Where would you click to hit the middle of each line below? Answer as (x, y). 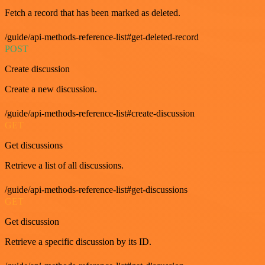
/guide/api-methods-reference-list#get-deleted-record (102, 37)
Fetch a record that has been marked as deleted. (93, 12)
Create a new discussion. (51, 89)
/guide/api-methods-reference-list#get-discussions (96, 189)
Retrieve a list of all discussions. (64, 165)
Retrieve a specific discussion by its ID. (78, 241)
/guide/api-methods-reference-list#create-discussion (100, 113)
